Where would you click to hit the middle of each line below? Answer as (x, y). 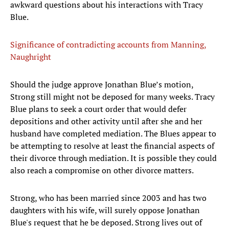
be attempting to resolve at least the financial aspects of (112, 146)
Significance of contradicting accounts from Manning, (108, 45)
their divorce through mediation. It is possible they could (113, 158)
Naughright (31, 57)
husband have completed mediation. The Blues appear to (113, 134)
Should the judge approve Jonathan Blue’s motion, (102, 85)
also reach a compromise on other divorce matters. (102, 170)
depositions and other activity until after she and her (106, 121)
